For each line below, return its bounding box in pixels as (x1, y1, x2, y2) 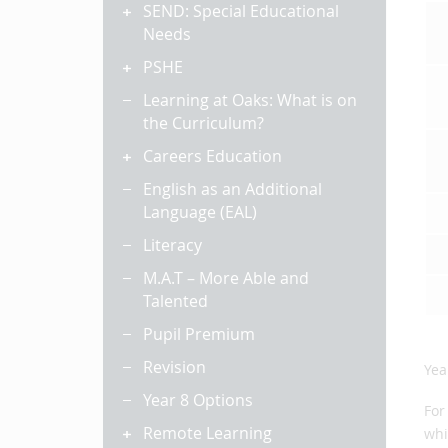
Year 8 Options (143, 389, 253, 411)
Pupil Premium (143, 323, 255, 345)
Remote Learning (143, 422, 272, 444)
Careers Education (143, 145, 282, 167)
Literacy (143, 234, 202, 256)
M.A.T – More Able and (143, 267, 309, 289)
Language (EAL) (143, 201, 257, 223)
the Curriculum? (143, 112, 264, 134)
